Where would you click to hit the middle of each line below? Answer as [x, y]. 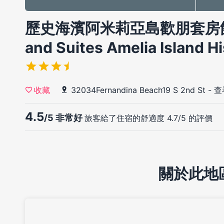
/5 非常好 [64, 118]
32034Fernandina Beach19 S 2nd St [138, 90]
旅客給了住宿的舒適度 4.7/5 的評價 [148, 118]
